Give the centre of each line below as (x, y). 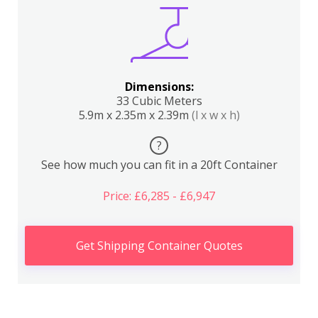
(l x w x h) (215, 115)
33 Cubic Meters (159, 101)
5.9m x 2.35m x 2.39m (135, 115)
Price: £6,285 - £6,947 (159, 196)
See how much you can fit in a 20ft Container (159, 165)
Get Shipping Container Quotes (159, 246)
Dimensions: (159, 87)
